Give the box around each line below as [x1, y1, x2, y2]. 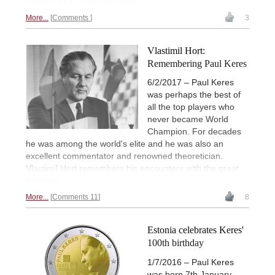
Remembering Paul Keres [147, 58, 247, 69]
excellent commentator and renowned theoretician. [26, 151, 223, 161]
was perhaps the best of [147, 90, 241, 100]
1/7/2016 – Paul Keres [147, 257, 234, 267]
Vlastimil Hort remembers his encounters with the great [26, 163, 239, 174]
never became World [147, 114, 228, 125]
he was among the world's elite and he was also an [26, 139, 223, 149]
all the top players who [147, 102, 234, 112]
